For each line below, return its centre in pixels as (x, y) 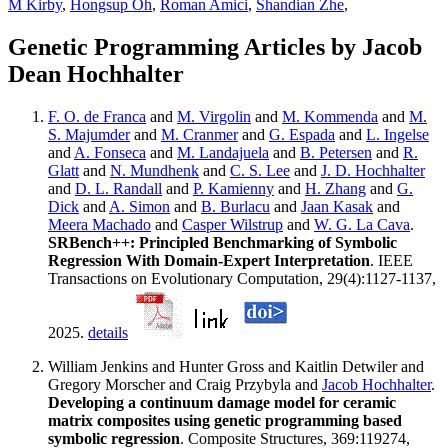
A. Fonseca (110, 153)
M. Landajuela (223, 153)
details (108, 333)
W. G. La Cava (362, 225)
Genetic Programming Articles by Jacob (215, 47)
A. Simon (139, 207)
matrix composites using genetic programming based (225, 421)
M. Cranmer (199, 135)
